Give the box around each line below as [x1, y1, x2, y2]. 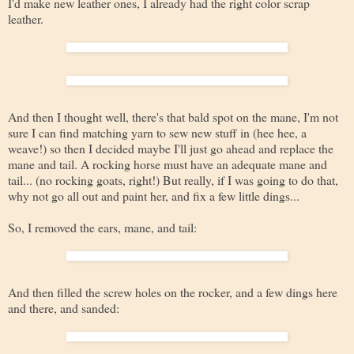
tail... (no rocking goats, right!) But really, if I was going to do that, [8, 171, 338, 188]
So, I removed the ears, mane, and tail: [8, 218, 197, 235]
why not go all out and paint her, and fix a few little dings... [8, 186, 299, 204]
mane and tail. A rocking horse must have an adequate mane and [8, 155, 327, 172]
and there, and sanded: [8, 299, 119, 316]
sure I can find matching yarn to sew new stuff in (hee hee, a [8, 123, 307, 141]
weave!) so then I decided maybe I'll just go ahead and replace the [8, 139, 333, 156]
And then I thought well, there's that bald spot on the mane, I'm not [8, 107, 338, 125]
